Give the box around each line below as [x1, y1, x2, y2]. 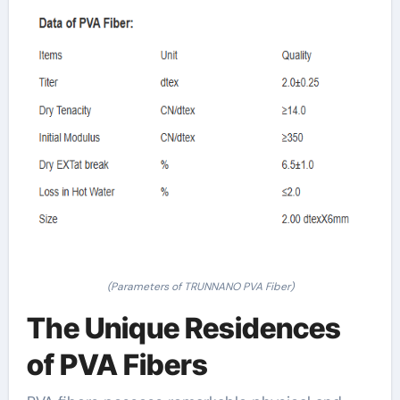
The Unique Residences [26, 310, 341, 346]
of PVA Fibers [26, 346, 208, 382]
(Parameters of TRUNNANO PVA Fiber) [106, 279, 294, 294]
